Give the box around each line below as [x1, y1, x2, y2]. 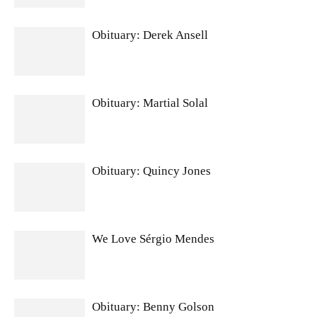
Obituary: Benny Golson [92, 300, 214, 313]
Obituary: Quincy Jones [92, 164, 211, 178]
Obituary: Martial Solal [92, 96, 208, 110]
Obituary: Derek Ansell [92, 28, 208, 42]
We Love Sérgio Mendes [92, 232, 217, 246]
